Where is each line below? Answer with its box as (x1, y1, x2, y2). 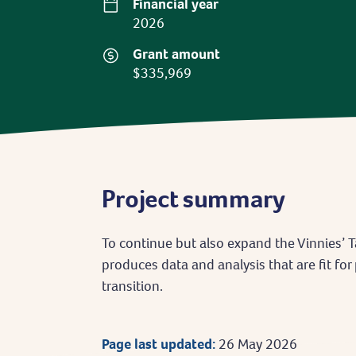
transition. (101, 277, 163, 295)
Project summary (101, 182, 285, 215)
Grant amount (133, 44, 220, 63)
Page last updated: (101, 335, 215, 353)
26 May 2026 (218, 335, 297, 353)
